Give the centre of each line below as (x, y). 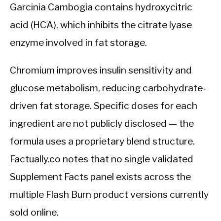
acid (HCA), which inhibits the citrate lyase (101, 25)
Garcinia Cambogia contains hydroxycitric (101, 7)
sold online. (34, 212)
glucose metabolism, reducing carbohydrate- (108, 88)
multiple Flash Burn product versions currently (109, 195)
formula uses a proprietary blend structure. (102, 141)
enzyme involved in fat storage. (78, 43)
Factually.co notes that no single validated (102, 159)
